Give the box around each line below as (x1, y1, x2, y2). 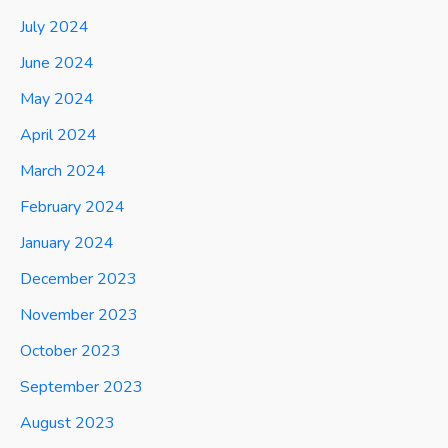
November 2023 (20, 303, 138, 326)
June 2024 (20, 51, 94, 74)
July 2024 (20, 15, 89, 38)
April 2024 (20, 123, 97, 146)
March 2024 (20, 159, 106, 182)
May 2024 (20, 87, 94, 110)
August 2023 (20, 411, 115, 434)
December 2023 (20, 267, 137, 290)
